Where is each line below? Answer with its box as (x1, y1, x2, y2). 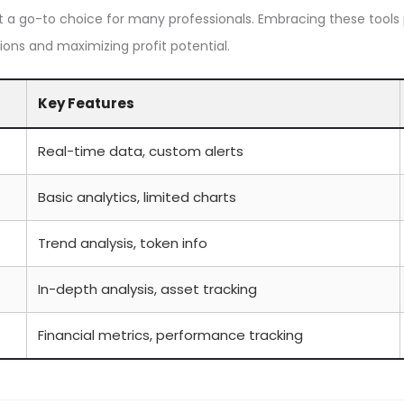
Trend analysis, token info (38, 234, 207, 252)
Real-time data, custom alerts (38, 142, 243, 161)
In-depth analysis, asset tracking (38, 280, 257, 298)
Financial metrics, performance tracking (38, 326, 303, 344)
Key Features (38, 94, 134, 113)
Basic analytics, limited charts (38, 188, 236, 207)
